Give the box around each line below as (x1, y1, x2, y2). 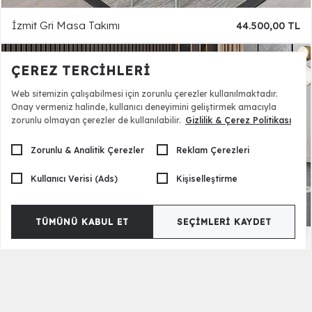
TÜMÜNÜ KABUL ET (35, 217, 129, 227)
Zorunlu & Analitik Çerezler (31, 144, 144, 155)
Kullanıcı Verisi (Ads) (31, 173, 118, 184)
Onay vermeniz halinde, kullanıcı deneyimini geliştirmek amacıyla (11, 102, 276, 112)
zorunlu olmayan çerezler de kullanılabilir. (11, 115, 185, 125)
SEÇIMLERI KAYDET (176, 217, 272, 227)
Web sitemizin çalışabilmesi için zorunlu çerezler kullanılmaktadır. (11, 88, 278, 99)
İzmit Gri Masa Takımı (12, 19, 120, 33)
